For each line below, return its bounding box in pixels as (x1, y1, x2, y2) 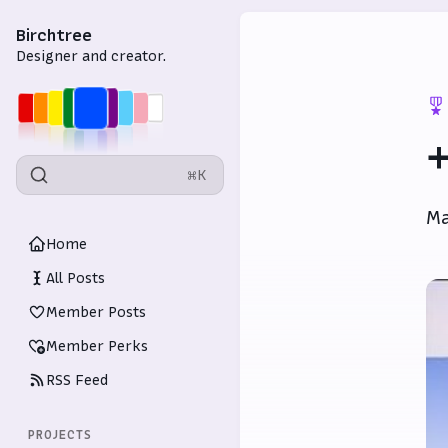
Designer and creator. (16, 46, 166, 66)
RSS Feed (46, 370, 108, 390)
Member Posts (46, 302, 146, 322)
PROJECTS (28, 427, 92, 443)
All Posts (46, 268, 105, 288)
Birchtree (16, 24, 92, 46)
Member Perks (46, 336, 148, 356)
